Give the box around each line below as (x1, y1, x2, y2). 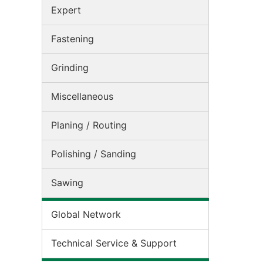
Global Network (51, 208, 121, 220)
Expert (51, 4, 81, 16)
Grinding (51, 62, 89, 73)
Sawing (51, 177, 83, 188)
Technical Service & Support (51, 237, 177, 249)
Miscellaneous (51, 90, 113, 102)
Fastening (51, 33, 94, 45)
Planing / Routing (51, 119, 127, 131)
